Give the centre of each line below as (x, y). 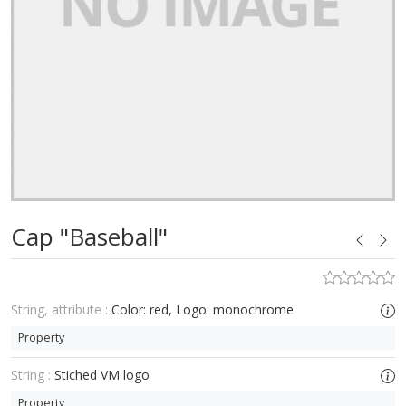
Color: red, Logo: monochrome (203, 309)
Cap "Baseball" (89, 237)
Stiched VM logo (102, 375)
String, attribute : (59, 309)
